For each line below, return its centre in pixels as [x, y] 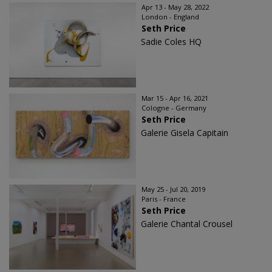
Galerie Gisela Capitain [185, 133]
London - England [170, 17]
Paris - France [164, 199]
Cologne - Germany [174, 108]
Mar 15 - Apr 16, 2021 [175, 98]
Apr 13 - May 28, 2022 [175, 7]
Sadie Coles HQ [171, 42]
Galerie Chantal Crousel [187, 224]
